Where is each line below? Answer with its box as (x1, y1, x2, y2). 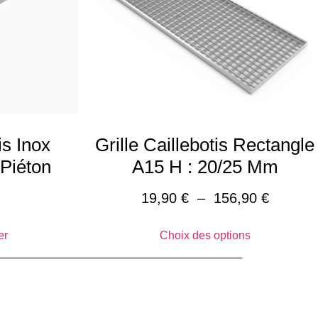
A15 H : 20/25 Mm (131, 156, 278, 178)
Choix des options (159, 229, 251, 242)
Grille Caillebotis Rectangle (95, 134, 315, 156)
